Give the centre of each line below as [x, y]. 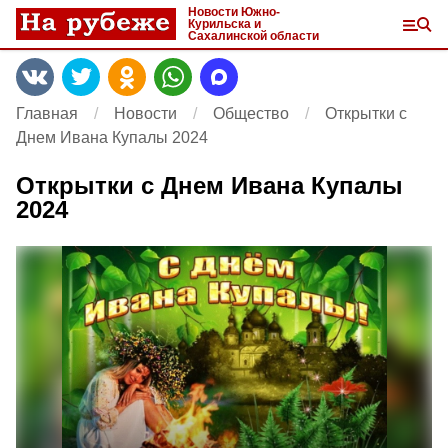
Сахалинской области [253, 36]
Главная [47, 113]
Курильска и [224, 24]
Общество [251, 113]
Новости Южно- [234, 12]
